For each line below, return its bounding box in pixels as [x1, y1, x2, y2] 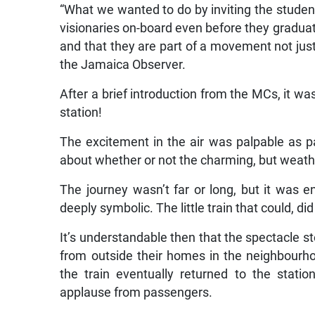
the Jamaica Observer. [60, 58, 186, 72]
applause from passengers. [60, 285, 213, 300]
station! [60, 105, 103, 120]
